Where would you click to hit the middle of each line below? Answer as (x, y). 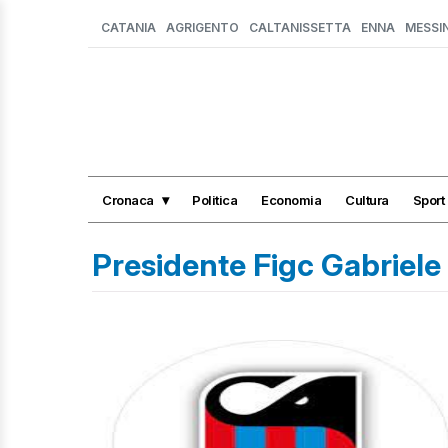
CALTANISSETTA (300, 27)
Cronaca (128, 199)
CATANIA (128, 27)
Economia (291, 199)
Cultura (367, 199)
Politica (214, 199)
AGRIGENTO (202, 27)
